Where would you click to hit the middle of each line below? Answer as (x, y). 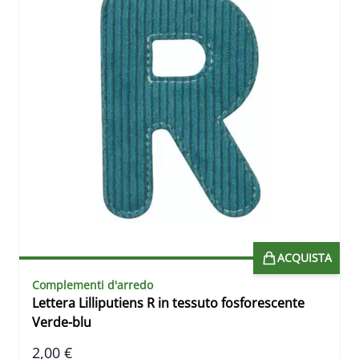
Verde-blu (62, 323)
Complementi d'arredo (93, 285)
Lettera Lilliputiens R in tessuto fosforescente (168, 303)
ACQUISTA (305, 258)
